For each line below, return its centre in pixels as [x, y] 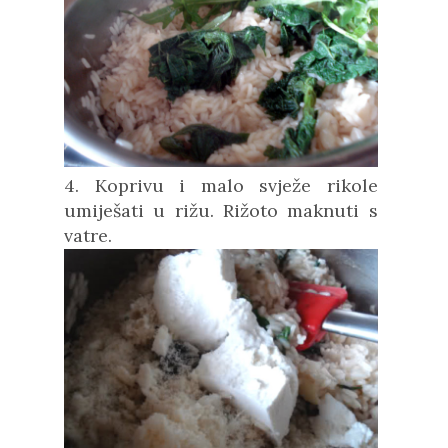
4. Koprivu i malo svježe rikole [221, 185]
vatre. [88, 235]
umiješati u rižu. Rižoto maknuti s [221, 210]
